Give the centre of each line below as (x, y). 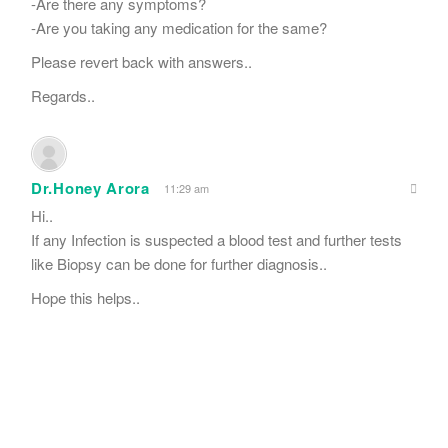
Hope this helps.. (85, 298)
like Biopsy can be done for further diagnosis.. (179, 264)
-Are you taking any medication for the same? (179, 28)
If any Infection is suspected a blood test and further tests (216, 240)
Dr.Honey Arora (90, 188)
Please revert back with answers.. (141, 62)
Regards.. (63, 96)
